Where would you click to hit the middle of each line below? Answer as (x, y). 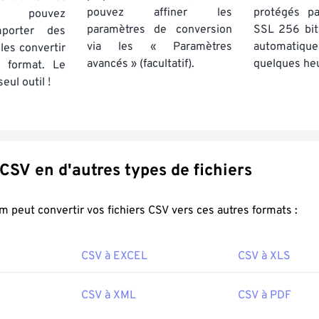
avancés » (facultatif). (141, 64)
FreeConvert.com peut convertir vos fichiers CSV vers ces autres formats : (223, 211)
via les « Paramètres (159, 47)
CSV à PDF (265, 296)
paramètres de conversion (159, 30)
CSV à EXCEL (114, 256)
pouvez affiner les (159, 13)
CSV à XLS (264, 256)
